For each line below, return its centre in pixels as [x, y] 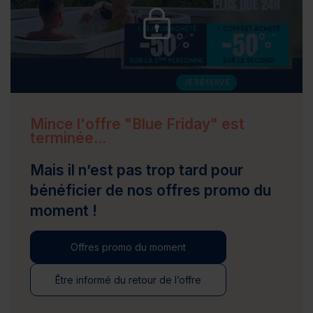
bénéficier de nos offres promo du [151, 190]
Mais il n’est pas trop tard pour [137, 170]
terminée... [68, 138]
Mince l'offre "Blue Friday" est [137, 124]
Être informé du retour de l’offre [128, 280]
